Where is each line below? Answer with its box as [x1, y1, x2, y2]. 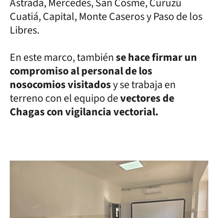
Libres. [10, 22, 39, 38]
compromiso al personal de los [10, 63, 152, 79]
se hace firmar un [116, 50, 197, 65]
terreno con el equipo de [10, 91, 120, 106]
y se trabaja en [113, 77, 176, 92]
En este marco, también [10, 50, 116, 65]
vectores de [120, 91, 174, 106]
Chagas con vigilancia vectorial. [10, 104, 159, 120]
